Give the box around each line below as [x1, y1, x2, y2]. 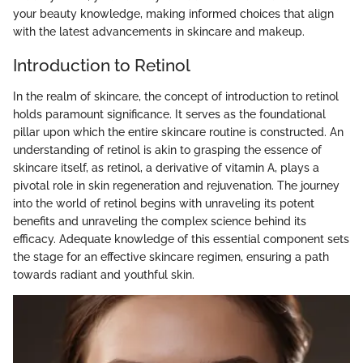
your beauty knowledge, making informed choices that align [13, 7, 334, 20]
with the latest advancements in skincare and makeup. [13, 25, 305, 38]
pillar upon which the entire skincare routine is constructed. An [13, 125, 344, 139]
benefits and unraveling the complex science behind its [13, 214, 306, 228]
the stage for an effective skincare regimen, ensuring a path [13, 250, 329, 263]
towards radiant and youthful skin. [13, 267, 194, 281]
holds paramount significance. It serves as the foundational [13, 107, 326, 121]
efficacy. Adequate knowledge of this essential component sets [13, 232, 349, 246]
